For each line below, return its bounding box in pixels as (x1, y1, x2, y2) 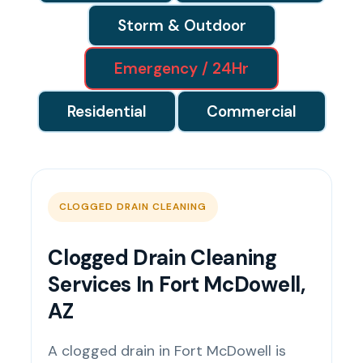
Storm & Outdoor (117, 15, 246, 36)
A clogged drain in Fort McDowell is (48, 341, 287, 361)
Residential (66, 101, 147, 122)
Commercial (206, 101, 297, 122)
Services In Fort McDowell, (48, 271, 305, 299)
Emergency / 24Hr (114, 58, 249, 79)
